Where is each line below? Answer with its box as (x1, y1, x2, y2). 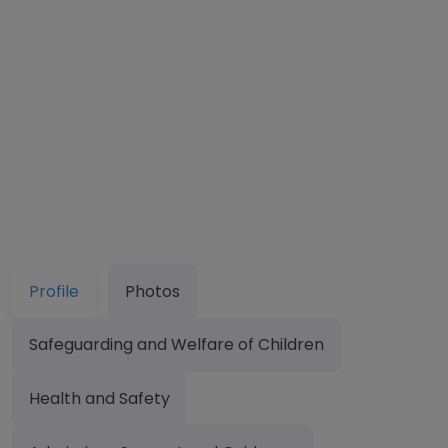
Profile (29, 279, 79, 303)
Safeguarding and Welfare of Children (29, 333, 324, 357)
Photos (125, 279, 180, 303)
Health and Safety (29, 386, 170, 410)
